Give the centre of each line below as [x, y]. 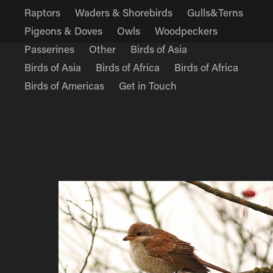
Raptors [43, 12]
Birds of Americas [65, 85]
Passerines [50, 49]
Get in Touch [148, 85]
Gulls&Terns [215, 12]
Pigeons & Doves [64, 30]
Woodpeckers [186, 30]
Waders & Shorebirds [124, 12]
